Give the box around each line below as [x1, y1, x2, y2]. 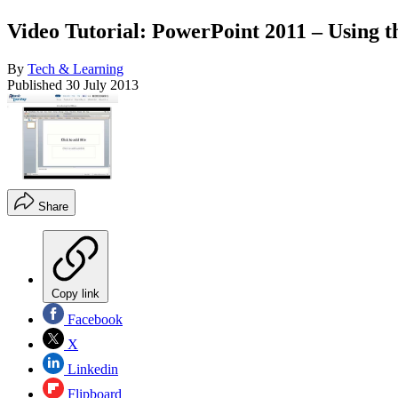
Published [7, 76, 66, 92]
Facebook [64, 312, 123, 328]
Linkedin [64, 362, 118, 378]
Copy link [52, 287, 99, 301]
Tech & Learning [28, 60, 123, 76]
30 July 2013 [66, 76, 139, 92]
